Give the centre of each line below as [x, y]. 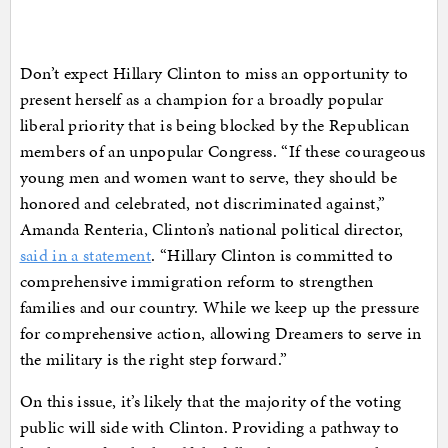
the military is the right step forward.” [153, 359]
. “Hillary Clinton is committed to [272, 255]
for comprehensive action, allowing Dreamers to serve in [220, 333]
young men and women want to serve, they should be [208, 177]
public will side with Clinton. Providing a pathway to [209, 427]
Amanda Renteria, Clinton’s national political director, [211, 229]
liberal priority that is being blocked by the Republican [214, 125]
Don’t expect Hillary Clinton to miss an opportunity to [214, 73]
